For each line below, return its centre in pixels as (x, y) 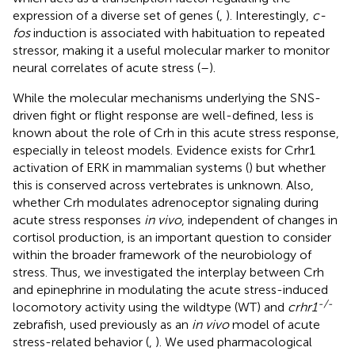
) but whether (287, 167)
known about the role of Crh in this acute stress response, (176, 132)
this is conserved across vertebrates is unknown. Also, (163, 185)
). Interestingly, (269, 15)
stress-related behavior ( (81, 342)
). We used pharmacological (234, 342)
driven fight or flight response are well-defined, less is (163, 115)
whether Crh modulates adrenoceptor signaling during (166, 202)
